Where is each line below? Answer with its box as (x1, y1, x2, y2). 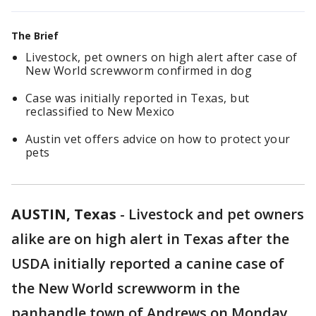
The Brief (11, 29, 59, 42)
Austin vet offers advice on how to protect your (25, 131, 291, 147)
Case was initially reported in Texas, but (25, 90, 250, 106)
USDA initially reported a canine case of (11, 254, 284, 273)
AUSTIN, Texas (11, 205, 116, 224)
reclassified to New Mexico (25, 104, 175, 119)
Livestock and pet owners (128, 205, 304, 224)
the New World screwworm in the (11, 279, 240, 298)
